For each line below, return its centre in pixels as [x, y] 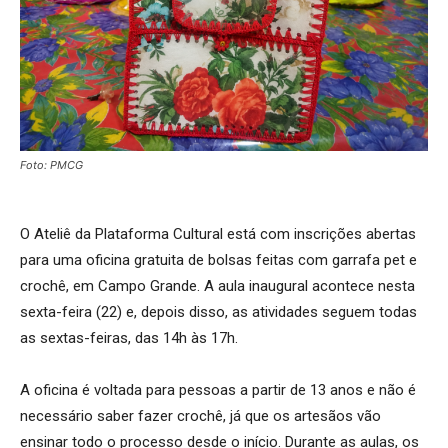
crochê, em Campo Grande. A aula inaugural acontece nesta [217, 285]
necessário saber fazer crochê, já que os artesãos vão [200, 415]
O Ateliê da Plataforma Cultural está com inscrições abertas [218, 233]
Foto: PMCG [51, 164]
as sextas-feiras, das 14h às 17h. [129, 337]
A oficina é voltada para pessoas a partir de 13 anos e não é [218, 389]
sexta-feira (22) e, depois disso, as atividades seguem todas [218, 311]
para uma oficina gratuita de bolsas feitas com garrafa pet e [218, 259]
